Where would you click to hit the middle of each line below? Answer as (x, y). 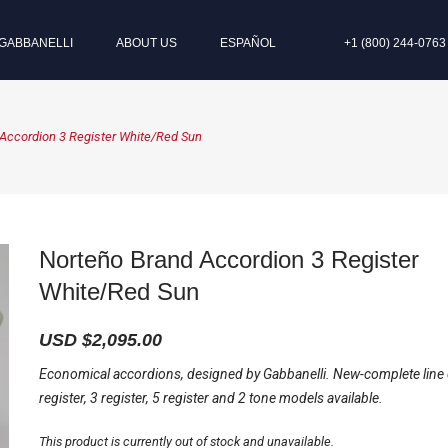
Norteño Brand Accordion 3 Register (229, 259)
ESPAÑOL (248, 43)
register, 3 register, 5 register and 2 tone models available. (211, 398)
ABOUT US (146, 43)
